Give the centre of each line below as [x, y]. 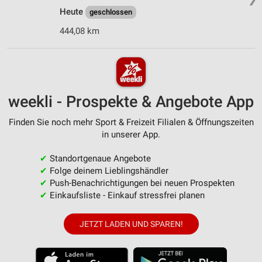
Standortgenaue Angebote [99, 158]
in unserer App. [131, 134]
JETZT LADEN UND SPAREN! [131, 224]
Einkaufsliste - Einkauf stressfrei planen [126, 195]
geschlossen [111, 12]
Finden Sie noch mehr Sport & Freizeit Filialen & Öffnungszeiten [131, 122]
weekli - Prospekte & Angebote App [131, 101]
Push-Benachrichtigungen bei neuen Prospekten [141, 183]
